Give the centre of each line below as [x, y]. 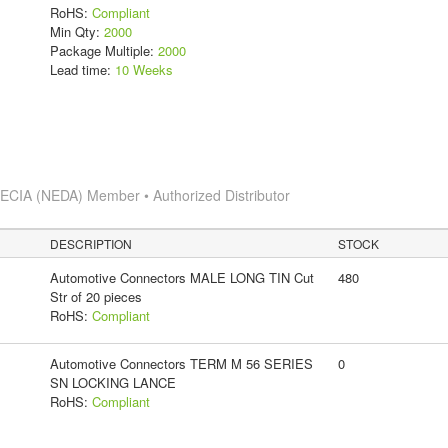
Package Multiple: [103, 50]
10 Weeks [143, 69]
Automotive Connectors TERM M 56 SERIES [181, 363]
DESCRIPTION [91, 243]
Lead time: [82, 69]
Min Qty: [76, 31]
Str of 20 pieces [95, 296]
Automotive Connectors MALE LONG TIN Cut [181, 277]
